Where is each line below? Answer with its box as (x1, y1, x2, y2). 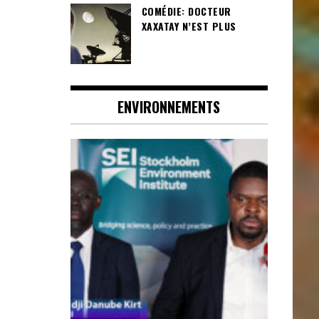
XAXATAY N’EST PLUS (141, 19, 236, 34)
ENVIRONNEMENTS (117, 96, 221, 118)
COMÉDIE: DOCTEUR (141, 4, 231, 19)
